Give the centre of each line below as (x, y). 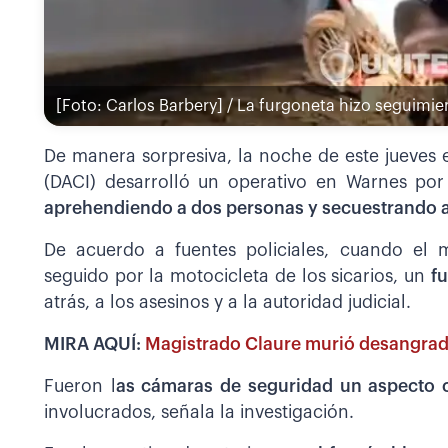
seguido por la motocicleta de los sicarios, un (237, 276)
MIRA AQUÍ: (94, 344)
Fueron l (80, 386)
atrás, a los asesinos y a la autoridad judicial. (227, 302)
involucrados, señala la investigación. (199, 412)
